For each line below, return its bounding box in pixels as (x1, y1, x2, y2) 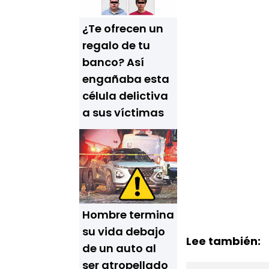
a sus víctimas (82, 105, 164, 120)
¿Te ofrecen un (82, 21, 163, 36)
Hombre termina (82, 207, 174, 222)
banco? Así (82, 55, 144, 70)
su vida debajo (82, 224, 165, 239)
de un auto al (82, 241, 156, 256)
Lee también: (186, 234, 261, 249)
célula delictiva (82, 88, 168, 103)
